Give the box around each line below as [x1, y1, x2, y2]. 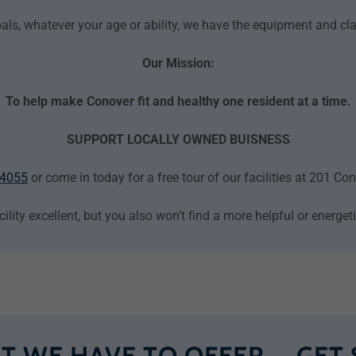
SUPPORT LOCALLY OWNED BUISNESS [66, 132, 290, 147]
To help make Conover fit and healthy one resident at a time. [5, 94, 351, 109]
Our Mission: [141, 56, 215, 71]
